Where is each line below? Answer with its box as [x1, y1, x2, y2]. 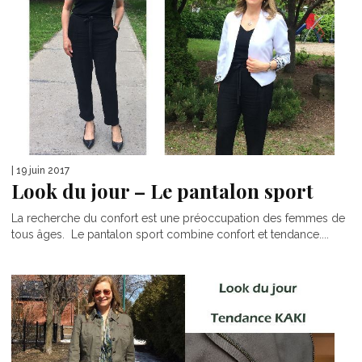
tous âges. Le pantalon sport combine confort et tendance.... [11, 228, 329, 242]
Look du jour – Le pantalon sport [11, 178, 314, 204]
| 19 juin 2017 [11, 165, 69, 177]
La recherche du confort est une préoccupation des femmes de [11, 212, 345, 225]
